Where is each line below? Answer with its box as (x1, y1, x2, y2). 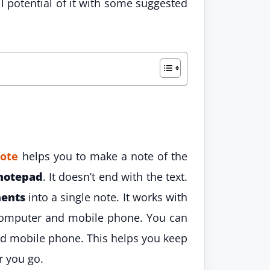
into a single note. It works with (25, 189, 188, 204)
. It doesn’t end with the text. (42, 169, 188, 184)
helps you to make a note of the (18, 148, 188, 163)
